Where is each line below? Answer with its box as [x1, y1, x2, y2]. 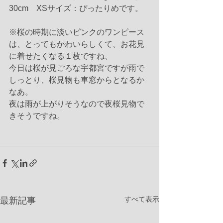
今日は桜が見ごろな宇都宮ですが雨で [9, 64, 144, 72]
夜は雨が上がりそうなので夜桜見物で [9, 100, 144, 108]
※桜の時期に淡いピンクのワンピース [9, 28, 144, 36]
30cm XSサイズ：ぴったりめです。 [9, 4, 143, 12]
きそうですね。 [9, 111, 65, 120]
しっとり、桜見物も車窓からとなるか [9, 76, 144, 84]
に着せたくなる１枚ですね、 [9, 52, 112, 60]
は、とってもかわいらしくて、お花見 [9, 40, 144, 48]
